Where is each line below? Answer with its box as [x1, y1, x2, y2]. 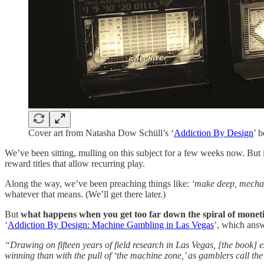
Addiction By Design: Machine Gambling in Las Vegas [8, 220, 214, 230]
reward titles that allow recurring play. [5, 159, 145, 169]
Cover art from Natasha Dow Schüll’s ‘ [28, 128, 174, 138]
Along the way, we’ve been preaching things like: [5, 179, 192, 189]
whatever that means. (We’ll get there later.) [5, 189, 166, 200]
